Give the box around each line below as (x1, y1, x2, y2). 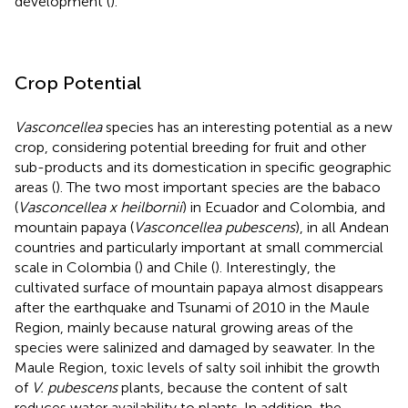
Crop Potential (15, 71, 141, 94)
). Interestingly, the (215, 258, 336, 276)
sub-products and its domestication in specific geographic (15, 158, 392, 176)
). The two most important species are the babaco (56, 178, 381, 196)
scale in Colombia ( (15, 258, 138, 276)
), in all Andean (295, 218, 389, 236)
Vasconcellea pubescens (134, 218, 295, 236)
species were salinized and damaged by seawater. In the (15, 338, 375, 356)
